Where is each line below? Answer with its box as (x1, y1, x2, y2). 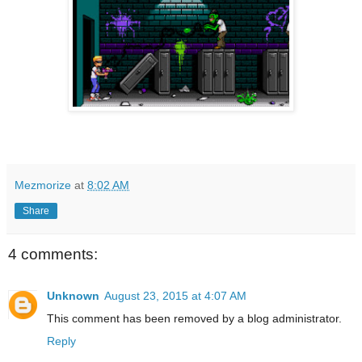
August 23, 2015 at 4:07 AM (104, 289, 246, 303)
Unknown (47, 289, 99, 303)
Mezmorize (15, 178, 71, 192)
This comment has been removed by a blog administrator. (47, 312, 342, 326)
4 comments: (8, 245, 98, 263)
